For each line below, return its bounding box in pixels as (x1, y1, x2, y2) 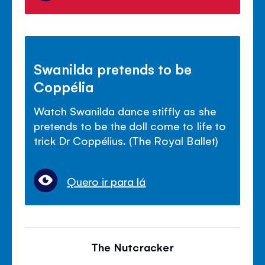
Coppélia (34, 77, 95, 96)
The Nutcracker (91, 240, 174, 254)
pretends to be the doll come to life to (34, 118, 226, 133)
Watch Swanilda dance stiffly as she (34, 104, 216, 118)
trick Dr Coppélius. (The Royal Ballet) (34, 133, 218, 148)
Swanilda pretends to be (34, 60, 192, 78)
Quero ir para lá (67, 174, 146, 189)
